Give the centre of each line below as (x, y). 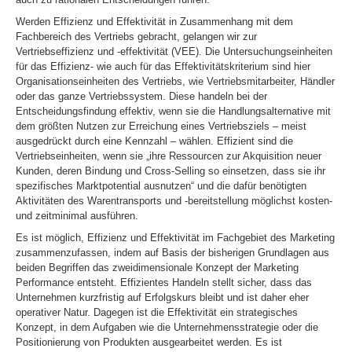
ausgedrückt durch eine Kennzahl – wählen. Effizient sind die (154, 141)
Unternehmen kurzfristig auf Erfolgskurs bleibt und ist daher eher (162, 297)
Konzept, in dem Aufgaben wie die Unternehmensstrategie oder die (167, 327)
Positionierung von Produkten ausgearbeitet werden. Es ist (149, 342)
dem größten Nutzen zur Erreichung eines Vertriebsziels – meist (161, 126)
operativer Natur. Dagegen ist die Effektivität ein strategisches (157, 312)
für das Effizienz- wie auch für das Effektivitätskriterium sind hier (163, 66)
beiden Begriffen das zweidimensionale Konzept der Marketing (157, 268)
